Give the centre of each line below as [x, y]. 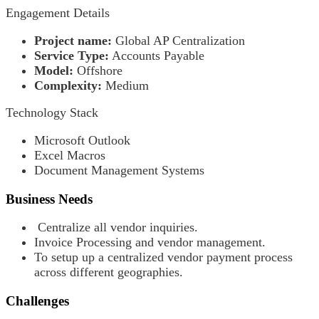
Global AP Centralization [178, 40]
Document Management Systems [119, 171]
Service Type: [72, 55]
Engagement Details [58, 13]
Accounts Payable [157, 55]
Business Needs [49, 199]
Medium [125, 85]
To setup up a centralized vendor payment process [163, 257]
